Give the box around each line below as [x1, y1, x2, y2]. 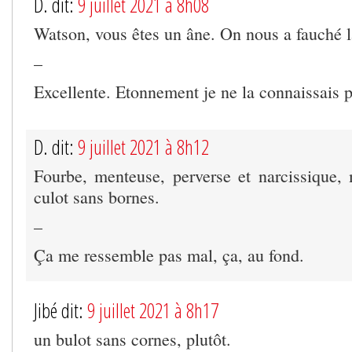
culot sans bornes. [34, 185, 159, 209]
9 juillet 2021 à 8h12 [78, 134, 209, 161]
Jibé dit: [34, 297, 87, 324]
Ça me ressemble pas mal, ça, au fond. [34, 244, 304, 267]
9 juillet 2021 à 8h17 [87, 297, 218, 324]
